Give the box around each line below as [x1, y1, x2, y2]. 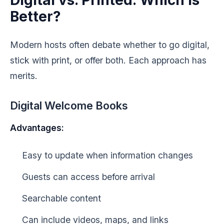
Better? [10, 8, 61, 25]
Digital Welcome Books [10, 99, 128, 112]
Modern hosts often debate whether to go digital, [10, 39, 209, 50]
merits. [10, 70, 37, 81]
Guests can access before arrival [22, 171, 155, 182]
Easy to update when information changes [22, 150, 193, 160]
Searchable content [22, 193, 101, 203]
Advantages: [10, 122, 64, 133]
